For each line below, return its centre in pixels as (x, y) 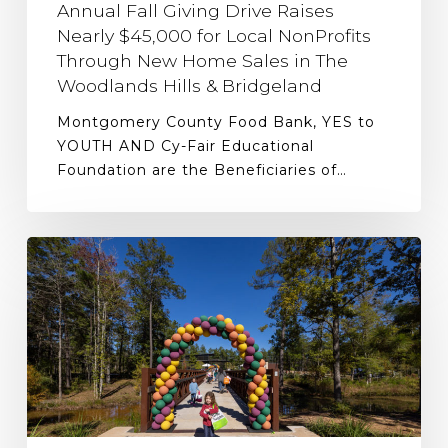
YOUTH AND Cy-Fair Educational (185, 146)
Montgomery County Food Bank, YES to (215, 122)
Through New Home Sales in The (202, 60)
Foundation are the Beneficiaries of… (201, 170)
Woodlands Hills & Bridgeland (189, 85)
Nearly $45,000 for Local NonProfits (213, 35)
